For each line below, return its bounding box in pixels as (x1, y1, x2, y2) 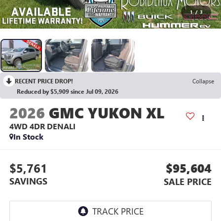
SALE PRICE (164, 175, 212, 187)
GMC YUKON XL (48, 103, 164, 123)
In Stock (13, 131, 43, 142)
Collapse (192, 76, 214, 85)
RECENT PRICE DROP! (15, 76, 73, 85)
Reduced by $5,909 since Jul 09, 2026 (17, 87, 118, 95)
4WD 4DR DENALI (9, 121, 75, 132)
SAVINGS (9, 175, 47, 187)
